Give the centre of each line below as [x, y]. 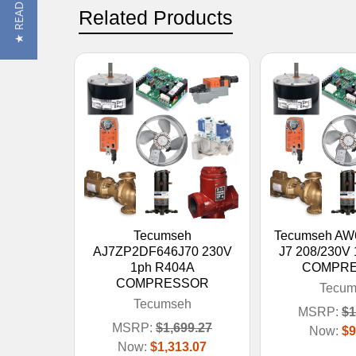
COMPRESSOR [162, 283]
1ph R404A [162, 267]
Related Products [156, 17]
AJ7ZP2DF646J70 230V [162, 251]
